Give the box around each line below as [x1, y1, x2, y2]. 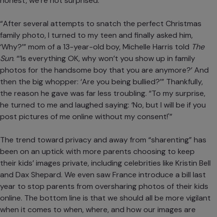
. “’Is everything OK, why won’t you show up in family [13, 53, 195, 64]
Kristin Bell [175, 158, 211, 169]
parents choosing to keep [103, 146, 195, 157]
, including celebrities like [88, 158, 175, 169]
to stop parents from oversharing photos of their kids [15, 181, 208, 192]
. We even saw [61, 170, 112, 180]
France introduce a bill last [112, 170, 206, 180]
